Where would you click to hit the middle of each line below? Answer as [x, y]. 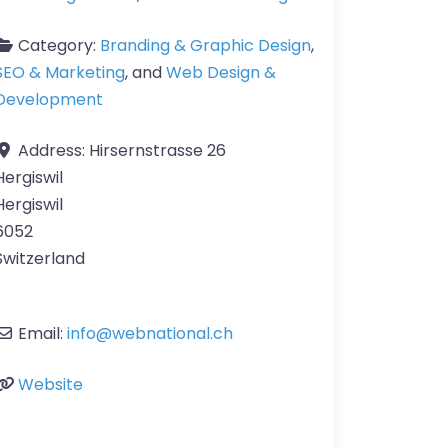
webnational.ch [172, 334]
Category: [59, 46]
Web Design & [221, 73]
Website [50, 385]
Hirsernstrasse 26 [157, 151]
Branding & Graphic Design [205, 46]
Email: [42, 334]
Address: [53, 151]
